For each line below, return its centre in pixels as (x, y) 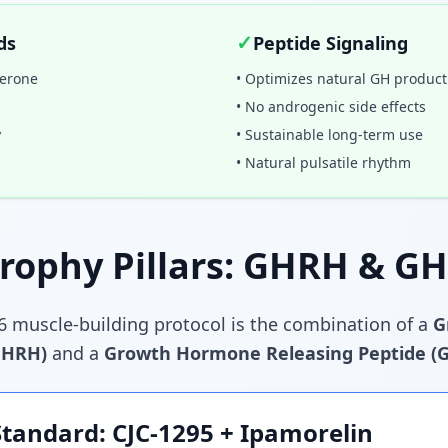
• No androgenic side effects (331, 106)
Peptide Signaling (330, 43)
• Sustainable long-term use (329, 134)
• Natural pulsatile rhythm (323, 162)
